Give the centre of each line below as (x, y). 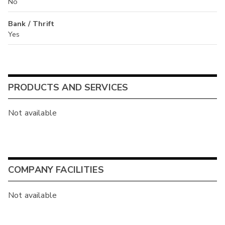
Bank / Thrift (31, 23)
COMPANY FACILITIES (56, 170)
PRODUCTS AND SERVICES (68, 88)
